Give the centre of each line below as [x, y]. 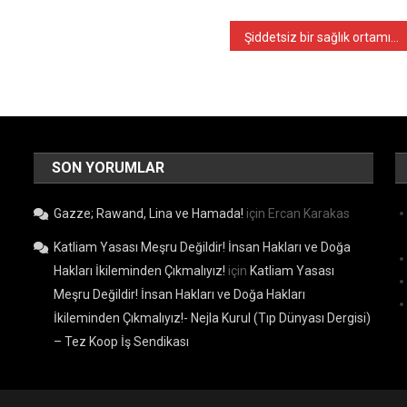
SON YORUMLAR [109, 168]
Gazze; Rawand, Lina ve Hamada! [149, 213]
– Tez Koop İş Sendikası [122, 342]
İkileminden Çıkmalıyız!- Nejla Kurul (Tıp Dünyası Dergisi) [213, 318]
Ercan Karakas [309, 213]
